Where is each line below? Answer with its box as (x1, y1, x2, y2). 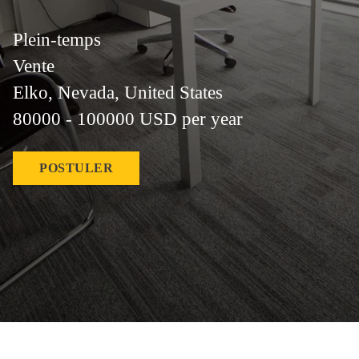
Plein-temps (13, 30, 101, 50)
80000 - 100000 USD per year (13, 109, 243, 129)
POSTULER (39, 161, 113, 175)
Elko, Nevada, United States (13, 83, 223, 103)
